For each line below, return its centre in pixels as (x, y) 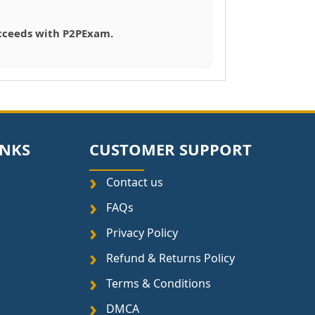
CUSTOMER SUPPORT (170, 149)
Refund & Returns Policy (170, 258)
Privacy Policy (142, 232)
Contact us (134, 182)
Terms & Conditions (158, 283)
